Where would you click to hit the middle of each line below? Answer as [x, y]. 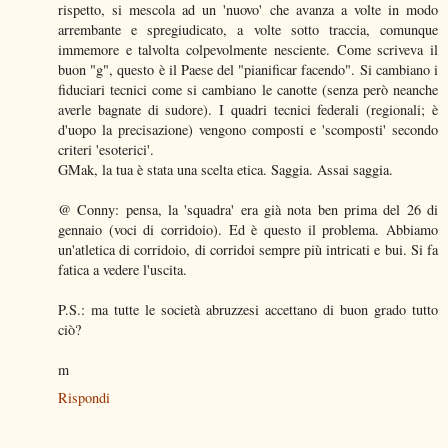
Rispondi [84, 397]
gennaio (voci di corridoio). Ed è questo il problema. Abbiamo [248, 229]
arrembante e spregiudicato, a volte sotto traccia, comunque [248, 29]
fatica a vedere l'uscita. [122, 269]
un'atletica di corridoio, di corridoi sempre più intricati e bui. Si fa [248, 249]
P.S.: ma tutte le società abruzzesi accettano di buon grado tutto [248, 309]
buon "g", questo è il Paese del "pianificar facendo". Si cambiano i [248, 69]
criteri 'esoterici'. [106, 149]
